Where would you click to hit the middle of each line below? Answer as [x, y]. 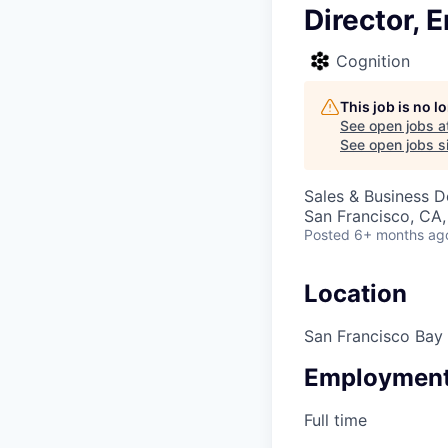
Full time [335, 419]
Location [355, 293]
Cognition [373, 61]
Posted [327, 234]
